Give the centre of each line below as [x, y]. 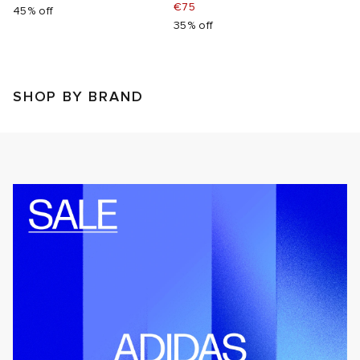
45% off [33, 11]
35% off [194, 25]
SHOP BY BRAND [78, 96]
